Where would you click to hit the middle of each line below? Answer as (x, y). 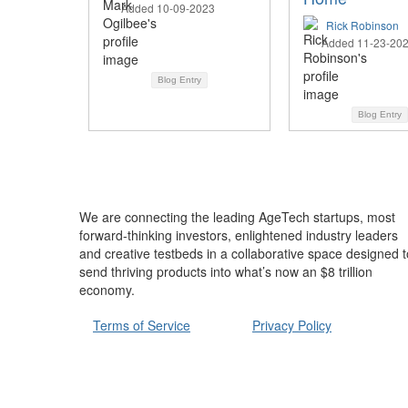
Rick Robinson (362, 25)
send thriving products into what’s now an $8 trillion (226, 272)
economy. (107, 290)
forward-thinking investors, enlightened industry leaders (239, 235)
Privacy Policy (292, 325)
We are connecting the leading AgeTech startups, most (237, 217)
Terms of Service (142, 325)
